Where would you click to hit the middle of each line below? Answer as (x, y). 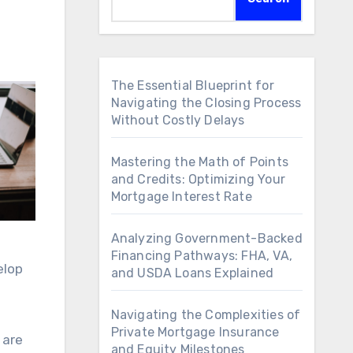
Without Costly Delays (178, 120)
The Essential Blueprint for (192, 85)
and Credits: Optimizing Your (198, 179)
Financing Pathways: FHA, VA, (202, 256)
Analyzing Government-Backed (206, 238)
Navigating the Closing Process (206, 103)
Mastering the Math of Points (200, 162)
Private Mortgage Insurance (195, 332)
